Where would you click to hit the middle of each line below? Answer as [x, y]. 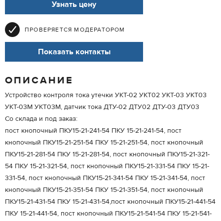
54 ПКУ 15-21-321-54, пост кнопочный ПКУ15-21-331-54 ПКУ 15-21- [107, 166]
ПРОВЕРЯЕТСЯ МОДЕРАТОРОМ [75, 30]
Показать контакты [74, 52]
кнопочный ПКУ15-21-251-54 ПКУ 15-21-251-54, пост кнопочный [104, 143]
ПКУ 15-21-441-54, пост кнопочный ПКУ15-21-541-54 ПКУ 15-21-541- [108, 214]
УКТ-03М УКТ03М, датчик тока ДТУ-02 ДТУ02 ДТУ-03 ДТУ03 [102, 107]
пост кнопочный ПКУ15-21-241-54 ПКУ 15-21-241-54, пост [93, 131]
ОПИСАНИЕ [39, 80]
